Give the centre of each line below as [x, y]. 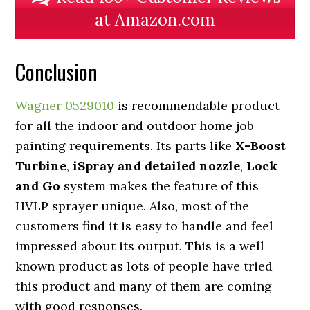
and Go [38, 186]
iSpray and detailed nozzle [157, 166]
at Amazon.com [155, 20]
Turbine [41, 166]
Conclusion [57, 72]
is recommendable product [197, 106]
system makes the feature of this [160, 186]
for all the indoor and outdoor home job [135, 126]
